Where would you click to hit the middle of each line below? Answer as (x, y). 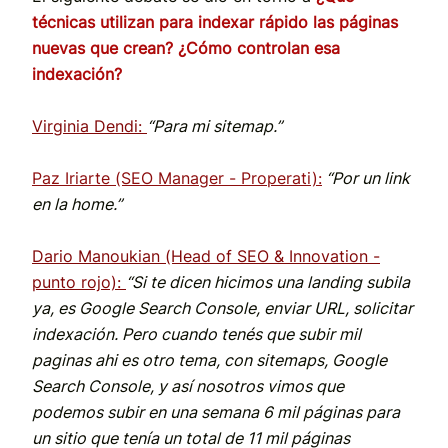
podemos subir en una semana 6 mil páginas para (216, 412)
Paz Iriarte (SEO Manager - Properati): (177, 178)
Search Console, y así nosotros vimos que (188, 386)
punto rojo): (76, 282)
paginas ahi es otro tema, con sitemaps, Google (209, 360)
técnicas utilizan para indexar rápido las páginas (215, 22)
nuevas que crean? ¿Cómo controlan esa (186, 48)
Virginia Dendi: (87, 126)
